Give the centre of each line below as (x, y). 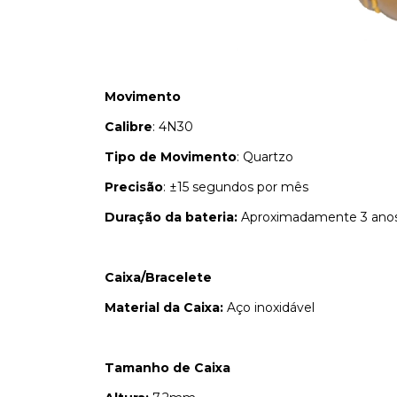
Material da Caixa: (164, 307)
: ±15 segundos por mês (236, 187)
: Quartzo (265, 157)
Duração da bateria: (171, 217)
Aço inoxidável (269, 307)
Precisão (134, 187)
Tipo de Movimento (171, 157)
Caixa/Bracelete (158, 277)
